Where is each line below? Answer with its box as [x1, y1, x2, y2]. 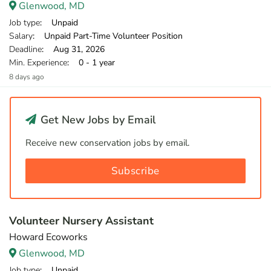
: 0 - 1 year [67, 57, 115, 68]
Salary [9, 30, 33, 42]
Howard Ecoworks [9, 230, 88, 244]
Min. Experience [9, 57, 67, 68]
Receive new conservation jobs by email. [25, 137, 189, 149]
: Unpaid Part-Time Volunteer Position [33, 30, 183, 42]
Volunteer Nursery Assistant [9, 214, 154, 228]
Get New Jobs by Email [38, 113, 156, 127]
